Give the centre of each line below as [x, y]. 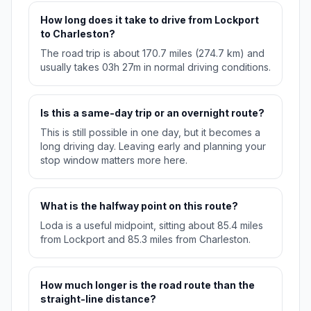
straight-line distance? [98, 299]
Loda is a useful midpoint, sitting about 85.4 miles [152, 226]
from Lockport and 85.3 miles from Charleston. [145, 239]
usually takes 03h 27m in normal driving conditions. [155, 67]
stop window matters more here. [114, 160]
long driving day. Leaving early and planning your [153, 146]
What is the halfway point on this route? [139, 206]
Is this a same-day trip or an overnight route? [152, 113]
